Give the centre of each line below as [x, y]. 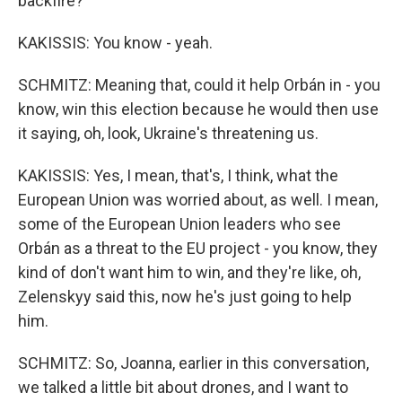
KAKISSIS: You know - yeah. [115, 43]
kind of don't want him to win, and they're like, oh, [189, 273]
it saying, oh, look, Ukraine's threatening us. [168, 134]
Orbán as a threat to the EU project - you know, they [198, 249]
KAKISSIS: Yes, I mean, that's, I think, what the [178, 176]
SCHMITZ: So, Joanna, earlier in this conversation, [193, 363]
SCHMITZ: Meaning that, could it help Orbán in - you [199, 85]
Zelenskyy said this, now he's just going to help [185, 297]
